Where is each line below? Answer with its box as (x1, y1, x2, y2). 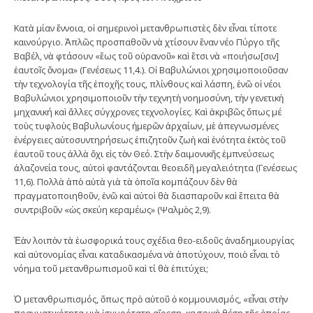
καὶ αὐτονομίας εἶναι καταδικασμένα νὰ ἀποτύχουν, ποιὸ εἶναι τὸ (14, 247, 279, 261)
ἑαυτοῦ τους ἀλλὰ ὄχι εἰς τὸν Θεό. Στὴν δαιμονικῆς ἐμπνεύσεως (14, 147, 274, 160)
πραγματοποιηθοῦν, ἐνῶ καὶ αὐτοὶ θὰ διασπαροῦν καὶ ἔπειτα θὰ (14, 189, 279, 202)
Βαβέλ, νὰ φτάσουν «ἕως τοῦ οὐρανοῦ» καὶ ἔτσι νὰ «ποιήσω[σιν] (14, 49, 279, 62)
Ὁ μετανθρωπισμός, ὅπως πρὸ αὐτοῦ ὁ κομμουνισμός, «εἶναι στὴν (14, 292, 288, 305)
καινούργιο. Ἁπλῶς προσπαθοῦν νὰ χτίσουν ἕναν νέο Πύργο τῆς (14, 35, 279, 48)
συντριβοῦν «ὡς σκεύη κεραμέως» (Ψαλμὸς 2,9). (14, 203, 211, 216)
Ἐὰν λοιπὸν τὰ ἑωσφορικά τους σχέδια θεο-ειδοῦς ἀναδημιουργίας (14, 233, 294, 247)
